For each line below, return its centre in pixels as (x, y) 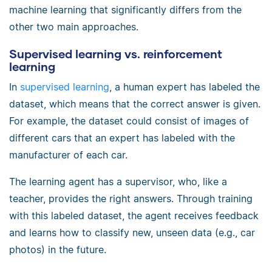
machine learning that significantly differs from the (125, 10)
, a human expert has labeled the (185, 87)
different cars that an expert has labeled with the (122, 138)
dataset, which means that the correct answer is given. (135, 104)
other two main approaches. (74, 27)
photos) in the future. (58, 250)
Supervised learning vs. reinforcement (116, 53)
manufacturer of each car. (68, 155)
